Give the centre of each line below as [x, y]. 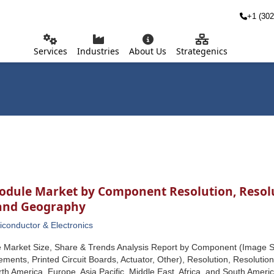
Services [50, 51]
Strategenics [202, 51]
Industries [98, 51]
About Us [148, 51]
